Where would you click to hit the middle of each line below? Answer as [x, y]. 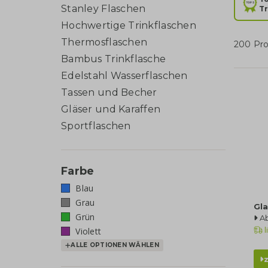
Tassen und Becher [109, 92]
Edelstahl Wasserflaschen [124, 75]
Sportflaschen [96, 126]
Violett [87, 231]
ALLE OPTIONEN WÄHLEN [115, 245]
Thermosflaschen [104, 42]
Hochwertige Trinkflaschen [129, 25]
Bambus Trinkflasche [114, 59]
